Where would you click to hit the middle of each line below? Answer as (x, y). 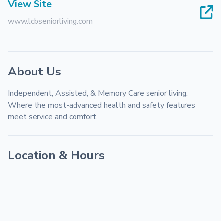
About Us (35, 72)
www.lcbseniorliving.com (50, 21)
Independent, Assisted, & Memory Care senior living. (98, 93)
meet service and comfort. (53, 117)
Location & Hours (56, 155)
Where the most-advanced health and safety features (102, 105)
